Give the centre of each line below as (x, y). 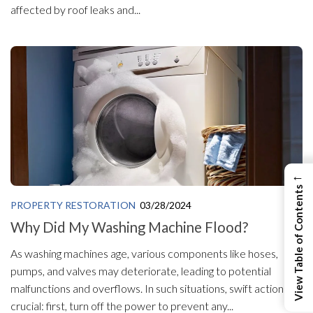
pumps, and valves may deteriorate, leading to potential (141, 271)
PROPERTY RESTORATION (73, 205)
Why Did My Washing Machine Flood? (129, 227)
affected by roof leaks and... (75, 10)
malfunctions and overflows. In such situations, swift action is (152, 289)
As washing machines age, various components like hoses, (144, 254)
